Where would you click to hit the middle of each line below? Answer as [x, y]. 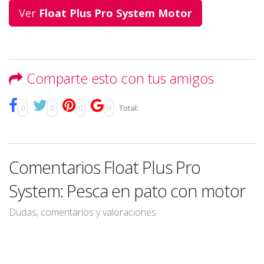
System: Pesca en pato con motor [127, 190]
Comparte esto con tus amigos [120, 78]
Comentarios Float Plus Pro [105, 167]
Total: [129, 108]
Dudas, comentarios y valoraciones [82, 212]
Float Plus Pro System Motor [115, 13]
